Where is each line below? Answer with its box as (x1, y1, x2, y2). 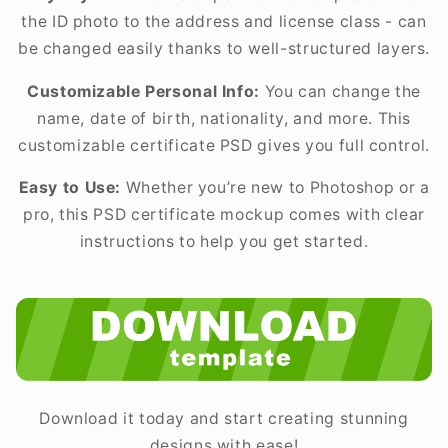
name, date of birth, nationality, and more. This (36, 108, 412, 128)
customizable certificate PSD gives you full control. (18, 135, 430, 155)
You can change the (260, 81, 421, 101)
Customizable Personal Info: (27, 81, 261, 101)
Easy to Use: (18, 178, 122, 198)
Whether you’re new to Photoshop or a (121, 178, 430, 198)
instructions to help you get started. (79, 232, 369, 252)
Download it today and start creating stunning (39, 408, 409, 428)
